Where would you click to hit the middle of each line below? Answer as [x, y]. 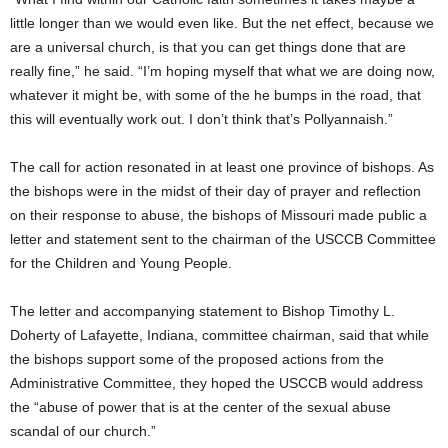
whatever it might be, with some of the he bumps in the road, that [215, 94]
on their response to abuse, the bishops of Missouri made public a [218, 214]
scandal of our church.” [83, 430]
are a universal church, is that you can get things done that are [208, 46]
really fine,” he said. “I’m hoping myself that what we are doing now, [222, 70]
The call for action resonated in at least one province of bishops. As [222, 166]
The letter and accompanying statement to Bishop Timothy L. [202, 310]
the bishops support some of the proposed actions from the [197, 358]
